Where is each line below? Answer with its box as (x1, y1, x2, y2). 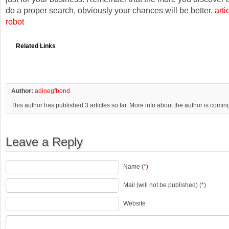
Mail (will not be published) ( (123, 181, 201, 189)
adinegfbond (35, 87, 70, 95)
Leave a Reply (6, 135, 83, 149)
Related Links (16, 42, 56, 50)
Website (123, 200, 146, 208)
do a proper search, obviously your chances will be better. (6, 6, 215, 15)
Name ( (123, 163, 144, 171)
